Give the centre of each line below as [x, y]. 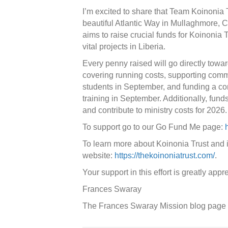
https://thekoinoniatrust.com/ [165, 155]
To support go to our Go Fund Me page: [154, 127]
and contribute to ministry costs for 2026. [155, 110]
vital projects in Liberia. [124, 47]
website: [98, 155]
